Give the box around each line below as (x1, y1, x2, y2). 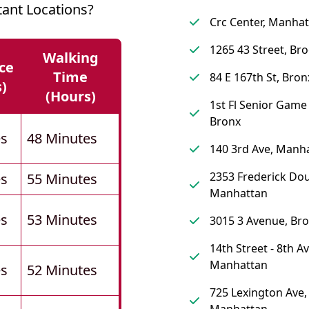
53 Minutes (27, 210, 97, 230)
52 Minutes (27, 261, 97, 280)
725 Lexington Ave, (210, 285, 307, 301)
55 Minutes (27, 170, 97, 189)
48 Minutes (27, 129, 97, 148)
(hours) (45, 87, 96, 106)
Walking (42, 48, 99, 68)
